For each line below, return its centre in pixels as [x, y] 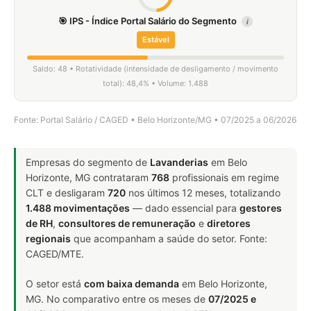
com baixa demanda [132, 284]
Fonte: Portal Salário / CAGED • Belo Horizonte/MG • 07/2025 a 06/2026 [155, 120]
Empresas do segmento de [88, 162]
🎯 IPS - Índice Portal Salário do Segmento [149, 21]
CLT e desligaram [67, 193]
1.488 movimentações [78, 208]
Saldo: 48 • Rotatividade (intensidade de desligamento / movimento [155, 69]
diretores [229, 223]
